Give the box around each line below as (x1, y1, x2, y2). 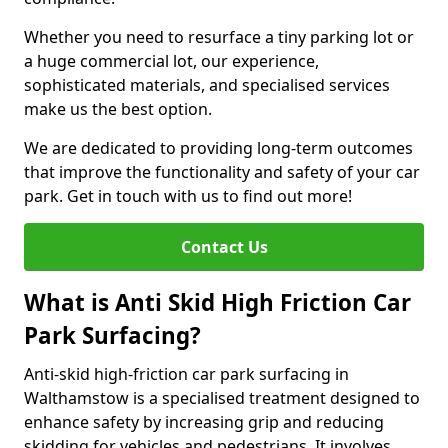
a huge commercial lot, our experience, (24, 50, 319, 72)
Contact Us (180, 236, 268, 258)
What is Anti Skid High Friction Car (24, 287, 411, 318)
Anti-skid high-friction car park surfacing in (24, 363, 349, 385)
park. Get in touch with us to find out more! (24, 185, 352, 207)
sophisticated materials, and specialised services (24, 74, 390, 96)
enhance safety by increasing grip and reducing (24, 411, 384, 433)
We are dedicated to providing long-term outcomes (24, 137, 413, 159)
